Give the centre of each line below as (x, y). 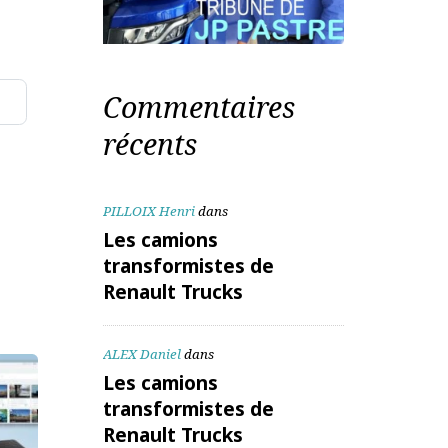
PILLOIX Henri (203, 316)
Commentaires (256, 206)
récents (204, 245)
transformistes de (245, 374)
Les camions (216, 346)
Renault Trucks (229, 401)
